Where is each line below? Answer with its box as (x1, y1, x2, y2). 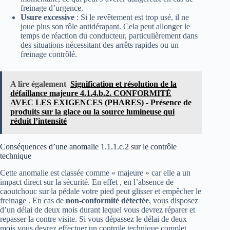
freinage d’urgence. (21, 3, 83, 12)
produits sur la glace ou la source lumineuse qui (10, 107, 175, 116)
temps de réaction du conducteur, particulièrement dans (21, 31, 198, 40)
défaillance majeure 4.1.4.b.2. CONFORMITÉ (10, 88, 171, 98)
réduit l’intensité (10, 116, 67, 125)
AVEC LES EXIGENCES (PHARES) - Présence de (10, 98, 191, 107)
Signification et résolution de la (70, 79, 177, 88)
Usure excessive (21, 12, 74, 22)
